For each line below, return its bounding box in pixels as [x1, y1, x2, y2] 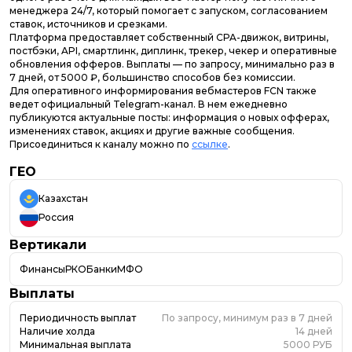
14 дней [295, 324, 332, 337]
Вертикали [9, 236, 86, 252]
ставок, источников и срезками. [9, 17, 167, 30]
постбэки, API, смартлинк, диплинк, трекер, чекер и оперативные [9, 44, 337, 57]
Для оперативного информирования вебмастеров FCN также [9, 84, 317, 97]
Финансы [20, 262, 65, 275]
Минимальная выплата [20, 338, 131, 350]
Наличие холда [20, 324, 95, 337]
